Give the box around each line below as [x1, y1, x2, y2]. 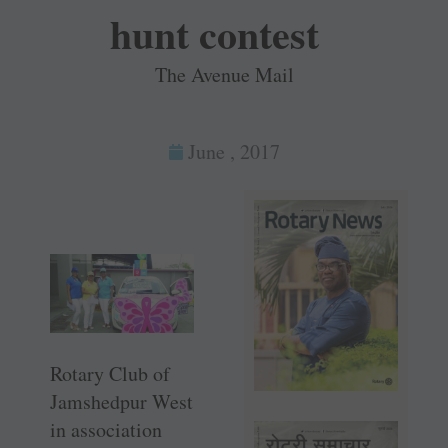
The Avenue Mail [154, 61, 294, 89]
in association [50, 415, 162, 443]
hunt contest [109, 4, 319, 64]
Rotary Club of [50, 359, 170, 387]
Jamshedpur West [50, 387, 193, 415]
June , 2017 [187, 138, 280, 166]
